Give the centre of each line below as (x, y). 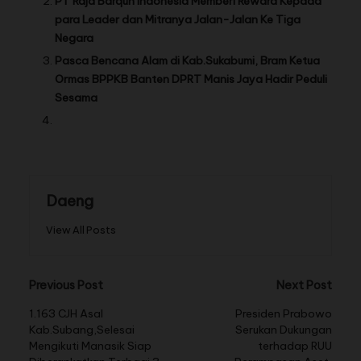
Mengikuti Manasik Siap (90, 346)
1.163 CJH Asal (66, 314)
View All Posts (81, 230)
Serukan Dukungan (284, 330)
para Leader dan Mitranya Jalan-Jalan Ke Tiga (178, 20)
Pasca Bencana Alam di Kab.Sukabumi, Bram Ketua (187, 61)
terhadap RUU (295, 346)
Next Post (304, 286)
